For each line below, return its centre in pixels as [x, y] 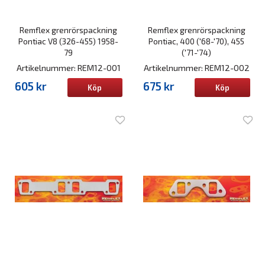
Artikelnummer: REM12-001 [68, 67]
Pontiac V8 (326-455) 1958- [69, 41]
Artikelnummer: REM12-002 [196, 67]
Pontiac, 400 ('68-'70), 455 [197, 41]
